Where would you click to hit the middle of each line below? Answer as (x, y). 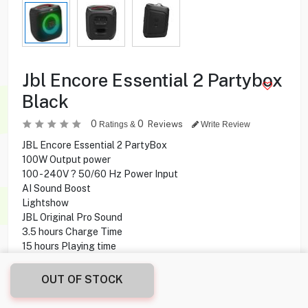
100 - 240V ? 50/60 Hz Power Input (100, 174)
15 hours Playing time (69, 246)
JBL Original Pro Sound (72, 217)
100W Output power (66, 159)
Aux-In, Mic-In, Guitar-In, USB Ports (100, 289)
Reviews (166, 124)
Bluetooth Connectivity (74, 275)
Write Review (224, 124)
